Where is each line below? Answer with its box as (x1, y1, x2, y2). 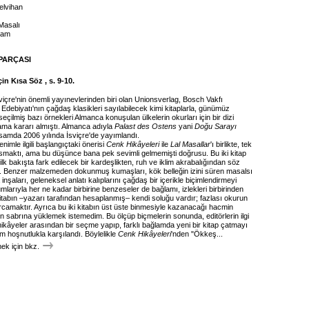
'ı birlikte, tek (210, 140, 252, 148)
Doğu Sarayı (195, 122, 237, 130)
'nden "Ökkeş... (171, 230, 223, 238)
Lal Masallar (170, 140, 210, 148)
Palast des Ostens (114, 122, 177, 130)
